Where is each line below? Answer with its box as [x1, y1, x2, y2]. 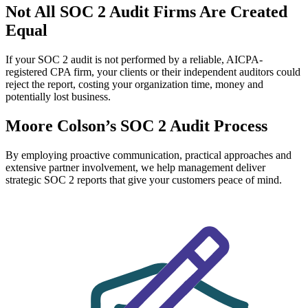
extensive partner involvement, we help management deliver [5, 162, 265, 174]
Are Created [199, 3, 287, 21]
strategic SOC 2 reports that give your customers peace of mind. [5, 174, 282, 186]
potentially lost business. [5, 91, 111, 103]
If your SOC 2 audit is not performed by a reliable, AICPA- [5, 54, 263, 66]
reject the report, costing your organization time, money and [5, 78, 263, 91]
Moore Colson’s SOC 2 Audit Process [5, 117, 267, 135]
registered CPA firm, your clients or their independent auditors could [5, 66, 300, 78]
